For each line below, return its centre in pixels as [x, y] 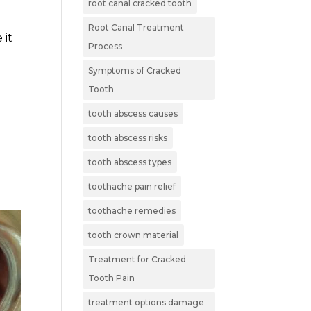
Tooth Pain [112, 278]
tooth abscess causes [133, 113]
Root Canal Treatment [136, 27]
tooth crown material [134, 235]
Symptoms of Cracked [135, 70]
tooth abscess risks [128, 137]
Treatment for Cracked [137, 259]
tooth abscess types [130, 162]
